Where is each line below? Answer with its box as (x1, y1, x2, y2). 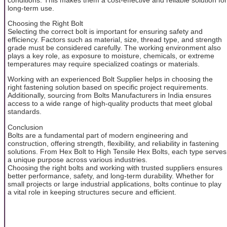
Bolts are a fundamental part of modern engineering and (8, 131, 188, 139)
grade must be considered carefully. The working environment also (8, 44, 221, 52)
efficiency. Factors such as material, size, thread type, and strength (8, 35, 222, 44)
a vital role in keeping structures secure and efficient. (8, 187, 176, 196)
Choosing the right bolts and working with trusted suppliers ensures (8, 163, 222, 172)
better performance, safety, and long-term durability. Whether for (8, 171, 214, 180)
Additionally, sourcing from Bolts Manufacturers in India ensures (8, 91, 211, 100)
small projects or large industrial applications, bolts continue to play (8, 179, 221, 188)
